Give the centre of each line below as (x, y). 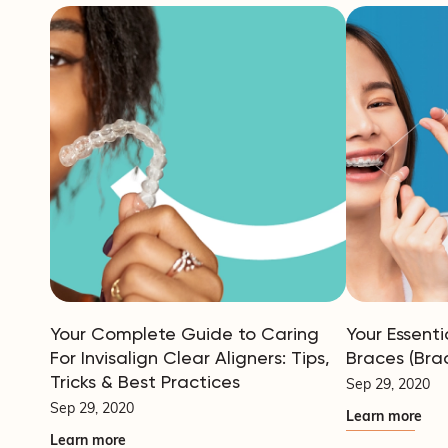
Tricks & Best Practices (145, 381)
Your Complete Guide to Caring (184, 333)
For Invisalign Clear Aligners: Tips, (190, 357)
